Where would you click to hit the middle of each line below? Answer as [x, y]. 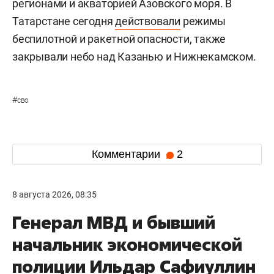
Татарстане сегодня [64, 21]
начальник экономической [127, 244]
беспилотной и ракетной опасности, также [119, 39]
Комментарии [127, 154]
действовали [148, 21]
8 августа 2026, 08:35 [54, 194]
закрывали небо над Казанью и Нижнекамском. [134, 56]
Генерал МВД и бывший [114, 222]
